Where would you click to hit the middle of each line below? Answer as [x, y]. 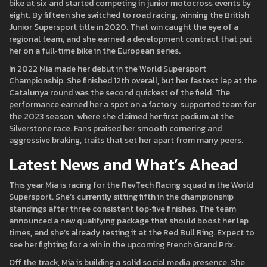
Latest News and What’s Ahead [124, 164]
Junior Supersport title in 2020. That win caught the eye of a [124, 27]
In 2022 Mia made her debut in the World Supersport [108, 69]
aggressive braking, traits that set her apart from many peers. [126, 140]
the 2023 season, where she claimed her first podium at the [121, 117]
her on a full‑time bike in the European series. [95, 51]
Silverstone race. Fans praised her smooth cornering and [115, 128]
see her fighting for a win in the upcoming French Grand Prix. [122, 245]
